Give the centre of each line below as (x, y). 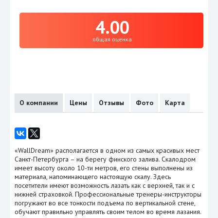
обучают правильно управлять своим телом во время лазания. (108, 211)
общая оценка (112, 39)
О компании (39, 102)
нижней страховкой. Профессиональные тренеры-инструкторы (108, 194)
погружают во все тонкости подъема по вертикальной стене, (105, 203)
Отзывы (111, 102)
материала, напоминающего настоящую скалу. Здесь (93, 176)
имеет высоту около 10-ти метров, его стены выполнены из (104, 168)
